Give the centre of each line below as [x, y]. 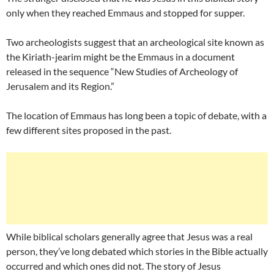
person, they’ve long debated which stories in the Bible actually [137, 251]
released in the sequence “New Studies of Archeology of [122, 72]
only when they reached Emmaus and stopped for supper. [125, 13]
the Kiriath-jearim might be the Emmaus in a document [120, 57]
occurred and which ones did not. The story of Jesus [113, 266]
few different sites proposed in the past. [90, 130]
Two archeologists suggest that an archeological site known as [135, 42]
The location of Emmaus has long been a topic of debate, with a [136, 116]
